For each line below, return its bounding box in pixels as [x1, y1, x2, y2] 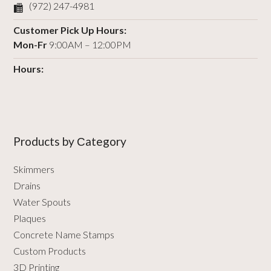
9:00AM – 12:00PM [47, 39, 132, 51]
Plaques [13, 212, 47, 224]
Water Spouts [13, 196, 71, 208]
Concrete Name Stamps [13, 229, 115, 241]
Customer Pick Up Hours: [13, 24, 127, 36]
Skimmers [13, 163, 55, 175]
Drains [13, 180, 41, 192]
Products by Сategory [13, 134, 127, 149]
